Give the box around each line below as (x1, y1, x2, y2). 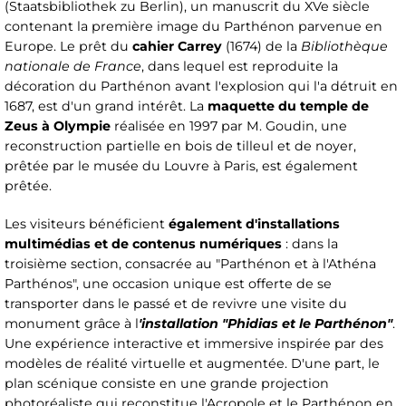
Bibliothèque (301, 38, 388, 55)
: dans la (282, 236, 338, 253)
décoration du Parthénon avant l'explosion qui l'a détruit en (5, 78, 398, 95)
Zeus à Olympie (5, 118, 111, 135)
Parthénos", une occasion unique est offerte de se (5, 275, 332, 293)
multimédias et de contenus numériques (5, 236, 282, 253)
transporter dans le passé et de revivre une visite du (5, 295, 347, 313)
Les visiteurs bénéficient (5, 216, 169, 233)
